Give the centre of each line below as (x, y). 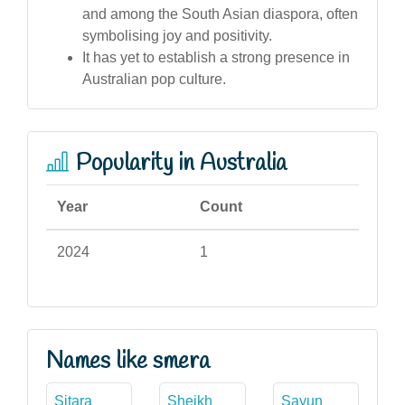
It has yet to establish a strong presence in (216, 57)
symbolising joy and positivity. (177, 35)
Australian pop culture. (154, 79)
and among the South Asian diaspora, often (220, 14)
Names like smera (128, 361)
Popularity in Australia (181, 163)
